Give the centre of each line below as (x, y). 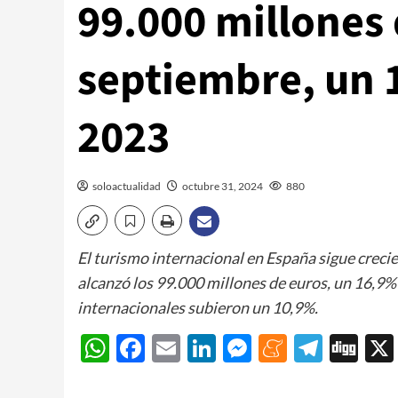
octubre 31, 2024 (223, 186)
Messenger (320, 348)
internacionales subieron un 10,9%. (198, 307)
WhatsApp (176, 348)
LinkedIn (270, 348)
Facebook (206, 348)
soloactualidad (127, 186)
